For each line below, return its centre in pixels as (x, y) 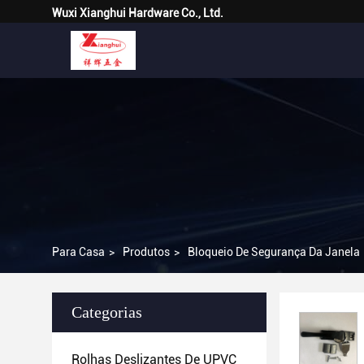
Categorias (107, 312)
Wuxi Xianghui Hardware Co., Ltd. (138, 13)
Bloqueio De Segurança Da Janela (274, 252)
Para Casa (78, 252)
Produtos (146, 252)
